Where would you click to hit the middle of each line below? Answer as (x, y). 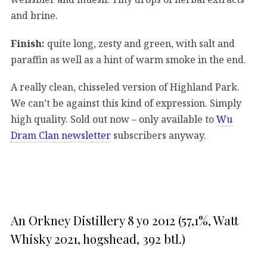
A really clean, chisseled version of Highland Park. (125, 87)
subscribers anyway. (159, 135)
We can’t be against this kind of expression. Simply (126, 103)
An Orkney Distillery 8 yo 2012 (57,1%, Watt (125, 220)
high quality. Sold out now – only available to (114, 119)
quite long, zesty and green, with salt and (140, 43)
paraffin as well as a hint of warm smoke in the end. (128, 59)
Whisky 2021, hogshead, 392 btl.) (98, 238)
